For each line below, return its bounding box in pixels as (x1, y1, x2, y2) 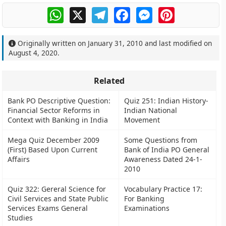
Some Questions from (124, 135, 198, 145)
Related (94, 75, 125, 86)
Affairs (8, 154, 30, 164)
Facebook (130, 6, 167, 17)
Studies (8, 213, 33, 222)
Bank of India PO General (124, 145, 210, 154)
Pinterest (174, 6, 209, 17)
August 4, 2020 (9, 48, 58, 58)
